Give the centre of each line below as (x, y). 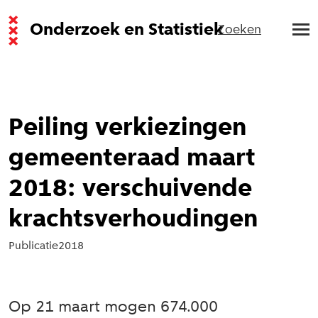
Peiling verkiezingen (127, 128)
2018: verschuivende (130, 190)
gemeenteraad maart (132, 159)
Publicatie (33, 246)
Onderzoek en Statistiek (127, 30)
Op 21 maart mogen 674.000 (113, 308)
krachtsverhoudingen (133, 220)
